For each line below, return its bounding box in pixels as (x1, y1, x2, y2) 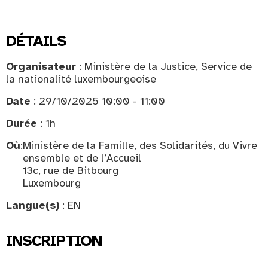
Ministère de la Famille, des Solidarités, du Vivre (23, 139, 257, 152)
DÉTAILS (6, 31, 66, 51)
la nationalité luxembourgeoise (6, 72, 156, 86)
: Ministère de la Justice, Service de (76, 60, 252, 73)
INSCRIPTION (6, 231, 102, 251)
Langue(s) (6, 199, 59, 212)
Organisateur (6, 60, 76, 73)
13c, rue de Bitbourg (23, 164, 118, 177)
